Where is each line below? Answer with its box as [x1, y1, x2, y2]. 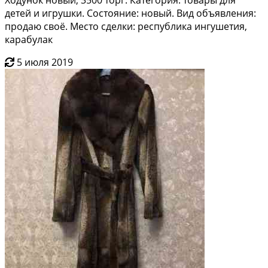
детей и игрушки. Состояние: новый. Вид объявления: [5, 6, 256, 20]
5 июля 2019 [17, 55, 73, 69]
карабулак [5, 32, 53, 46]
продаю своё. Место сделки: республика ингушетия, [5, 19, 247, 33]
